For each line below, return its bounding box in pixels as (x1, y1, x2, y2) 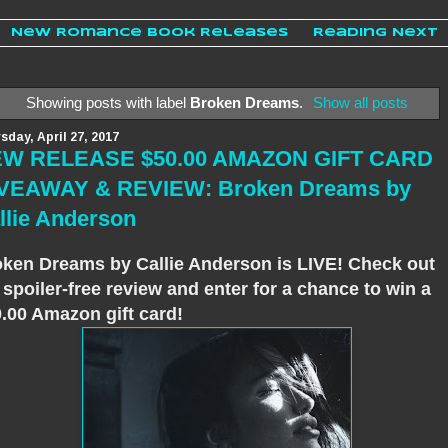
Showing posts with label (25, 93, 190, 111)
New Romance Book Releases (11, 27, 288, 39)
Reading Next (313, 27, 438, 39)
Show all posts (313, 93, 409, 111)
